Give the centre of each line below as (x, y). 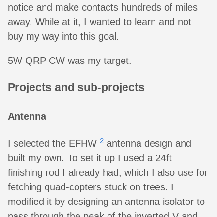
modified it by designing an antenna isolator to (106, 202)
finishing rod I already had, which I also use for (108, 173)
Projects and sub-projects (76, 87)
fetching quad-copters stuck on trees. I (91, 187)
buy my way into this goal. (63, 36)
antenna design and (147, 144)
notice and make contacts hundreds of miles (103, 7)
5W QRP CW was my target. (70, 60)
